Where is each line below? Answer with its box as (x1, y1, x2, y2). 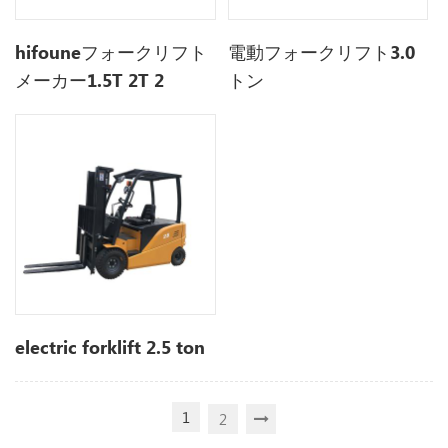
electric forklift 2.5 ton (15, 334, 206, 359)
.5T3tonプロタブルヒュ (15, 96, 207, 121)
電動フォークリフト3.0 (228, 40, 416, 65)
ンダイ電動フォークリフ (15, 124, 214, 149)
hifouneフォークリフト (15, 40, 208, 65)
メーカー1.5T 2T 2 (15, 68, 165, 93)
